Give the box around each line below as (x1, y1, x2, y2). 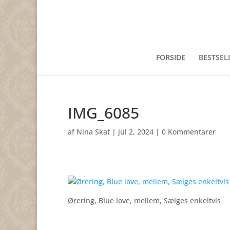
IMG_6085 (68, 102, 139, 123)
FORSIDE (156, 52, 185, 62)
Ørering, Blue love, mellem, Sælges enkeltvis (68, 196, 221, 205)
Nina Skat (76, 127, 110, 137)
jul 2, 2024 (118, 127, 154, 137)
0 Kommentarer (162, 127, 216, 137)
